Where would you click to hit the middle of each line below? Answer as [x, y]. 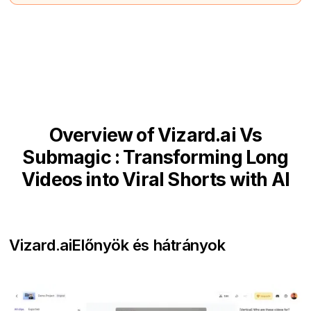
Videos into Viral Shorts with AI [155, 179]
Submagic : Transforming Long [155, 157]
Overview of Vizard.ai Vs [155, 135]
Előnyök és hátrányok [149, 244]
